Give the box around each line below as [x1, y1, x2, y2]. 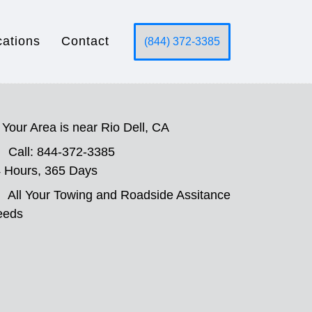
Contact [61, 34, 109, 48]
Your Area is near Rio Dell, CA [2, 120, 169, 134]
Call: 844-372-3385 [8, 145, 115, 159]
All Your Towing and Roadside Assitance [8, 188, 231, 202]
